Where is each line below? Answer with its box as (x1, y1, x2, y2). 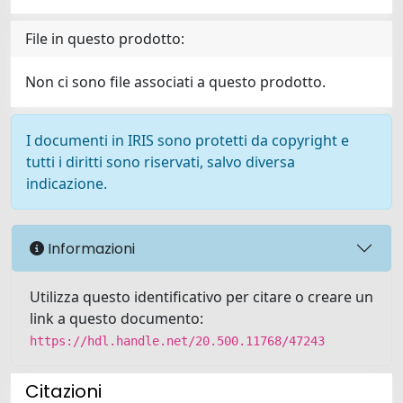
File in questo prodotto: (25, 29, 184, 49)
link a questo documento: (30, 309, 203, 328)
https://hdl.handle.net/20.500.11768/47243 (30, 334, 325, 348)
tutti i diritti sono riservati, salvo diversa (26, 152, 295, 172)
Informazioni (44, 237, 135, 259)
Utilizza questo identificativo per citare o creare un (30, 287, 373, 307)
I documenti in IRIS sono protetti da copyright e (26, 130, 349, 150)
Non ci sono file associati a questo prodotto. (25, 72, 326, 92)
